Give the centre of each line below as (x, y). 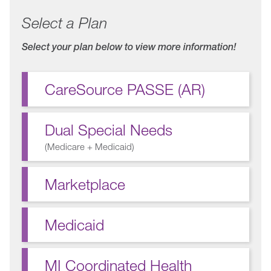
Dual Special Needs (109, 130)
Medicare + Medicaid (90, 146)
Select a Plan (64, 23)
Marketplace (85, 184)
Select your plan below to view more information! (129, 47)
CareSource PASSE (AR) (125, 89)
